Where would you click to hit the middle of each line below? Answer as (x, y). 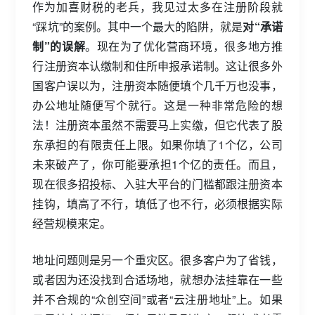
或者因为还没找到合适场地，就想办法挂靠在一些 (157, 279)
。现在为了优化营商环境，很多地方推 (184, 46)
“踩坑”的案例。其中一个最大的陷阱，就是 (138, 26)
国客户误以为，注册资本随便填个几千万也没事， (157, 85)
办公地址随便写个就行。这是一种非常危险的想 (157, 105)
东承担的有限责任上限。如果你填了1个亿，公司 (157, 144)
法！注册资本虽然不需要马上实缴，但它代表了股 (157, 124)
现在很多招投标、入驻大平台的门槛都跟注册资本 (157, 184)
